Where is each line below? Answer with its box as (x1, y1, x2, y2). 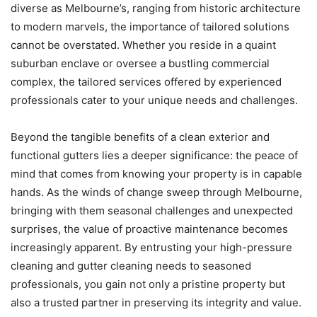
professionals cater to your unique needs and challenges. (11, 93, 298, 108)
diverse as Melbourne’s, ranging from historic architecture (11, 1, 301, 16)
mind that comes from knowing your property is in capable (11, 167, 302, 181)
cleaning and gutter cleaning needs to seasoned (11, 259, 251, 273)
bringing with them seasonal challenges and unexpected (11, 204, 293, 218)
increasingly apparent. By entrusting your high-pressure (11, 241, 292, 255)
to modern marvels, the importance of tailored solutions (11, 20, 289, 34)
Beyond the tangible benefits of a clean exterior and (11, 130, 270, 144)
